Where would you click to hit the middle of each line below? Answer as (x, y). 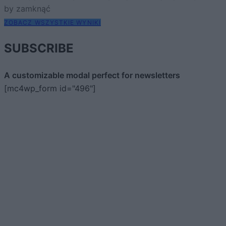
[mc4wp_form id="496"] (50, 89)
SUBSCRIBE (39, 48)
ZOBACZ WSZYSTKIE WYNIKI (52, 23)
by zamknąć (27, 9)
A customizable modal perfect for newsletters (92, 75)
